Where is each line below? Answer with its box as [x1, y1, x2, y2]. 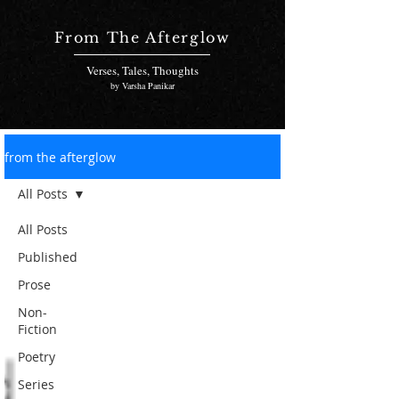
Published [18, 248, 77, 265]
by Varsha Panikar [110, 79, 175, 92]
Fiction [18, 321, 57, 338]
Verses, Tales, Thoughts [86, 62, 199, 78]
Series [18, 376, 54, 393]
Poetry [18, 348, 55, 365]
